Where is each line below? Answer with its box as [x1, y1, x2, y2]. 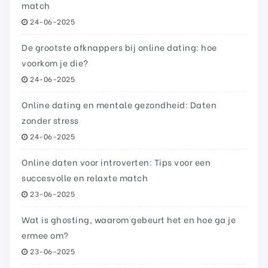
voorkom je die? [22, 56, 89, 69]
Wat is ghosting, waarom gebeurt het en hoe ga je [22, 212, 236, 226]
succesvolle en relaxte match [22, 170, 148, 184]
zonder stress [22, 113, 79, 126]
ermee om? [22, 228, 69, 241]
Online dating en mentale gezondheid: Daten [22, 98, 217, 111]
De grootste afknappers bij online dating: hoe [22, 40, 217, 53]
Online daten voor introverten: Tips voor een [22, 155, 211, 168]
